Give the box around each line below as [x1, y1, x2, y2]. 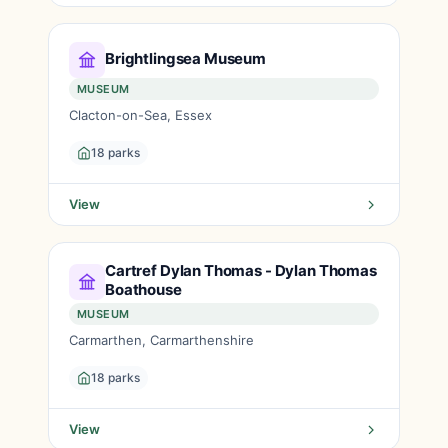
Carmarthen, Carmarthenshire [69, 332, 254, 348]
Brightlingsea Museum [105, 48, 266, 68]
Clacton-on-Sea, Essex [69, 107, 212, 123]
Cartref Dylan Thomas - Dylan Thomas [105, 261, 377, 280]
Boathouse [105, 280, 182, 299]
